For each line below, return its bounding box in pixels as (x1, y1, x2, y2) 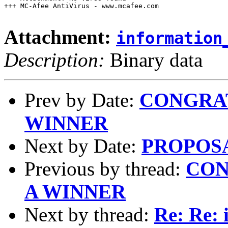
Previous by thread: (24, 157, 186, 180)
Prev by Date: (24, 89, 139, 111)
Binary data (105, 48, 203, 71)
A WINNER (24, 180, 126, 203)
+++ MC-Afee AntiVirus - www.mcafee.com (4, 2, 159, 10)
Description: (4, 48, 105, 71)
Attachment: (4, 25, 116, 48)
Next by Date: (24, 134, 141, 157)
